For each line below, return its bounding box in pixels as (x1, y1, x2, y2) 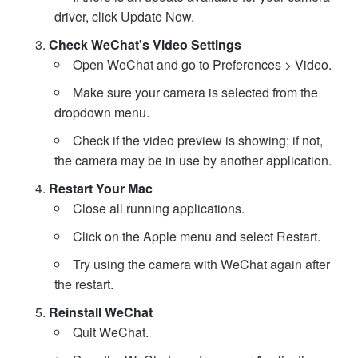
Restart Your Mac (49, 179, 153, 197)
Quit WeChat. (73, 323, 149, 341)
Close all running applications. (73, 199, 245, 217)
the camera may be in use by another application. (54, 151, 332, 169)
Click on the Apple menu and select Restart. (73, 227, 320, 245)
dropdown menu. (54, 103, 149, 121)
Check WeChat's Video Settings (49, 35, 241, 54)
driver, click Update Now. (54, 7, 194, 26)
